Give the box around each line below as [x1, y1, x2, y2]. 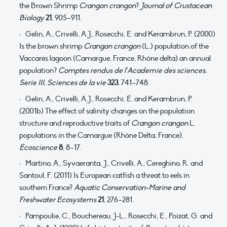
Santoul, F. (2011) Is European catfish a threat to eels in [19, 171, 190, 180]
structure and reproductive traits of [19, 118, 131, 128]
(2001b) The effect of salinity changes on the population [19, 106, 195, 116]
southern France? [19, 183, 74, 193]
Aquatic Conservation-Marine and [74, 183, 185, 193]
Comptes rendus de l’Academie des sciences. [58, 65, 207, 75]
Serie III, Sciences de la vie [19, 78, 106, 87]
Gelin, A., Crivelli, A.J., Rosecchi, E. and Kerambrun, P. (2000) [25, 29, 215, 39]
